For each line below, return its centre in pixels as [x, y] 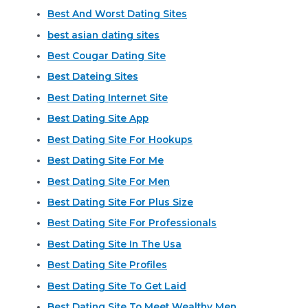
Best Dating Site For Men [109, 181]
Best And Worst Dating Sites [118, 14]
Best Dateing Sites [93, 77]
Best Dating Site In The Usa [115, 244]
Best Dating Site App [98, 119]
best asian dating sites [104, 35]
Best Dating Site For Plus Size [121, 202]
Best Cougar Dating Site [107, 56]
